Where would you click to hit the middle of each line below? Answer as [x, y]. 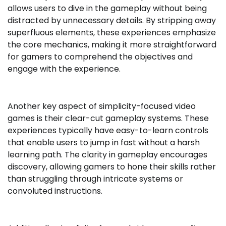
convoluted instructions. [55, 191]
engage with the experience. [64, 69]
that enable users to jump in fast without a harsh [104, 142]
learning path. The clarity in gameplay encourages [107, 154]
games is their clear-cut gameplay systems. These [108, 118]
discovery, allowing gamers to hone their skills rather [112, 166]
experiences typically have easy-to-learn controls [108, 130]
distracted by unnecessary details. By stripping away [112, 20]
